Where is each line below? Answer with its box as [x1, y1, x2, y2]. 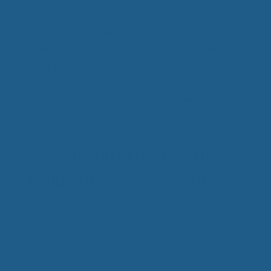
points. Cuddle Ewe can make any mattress [27, 92, 226, 106]
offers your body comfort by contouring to [27, 58, 226, 72]
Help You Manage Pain [27, 168, 206, 190]
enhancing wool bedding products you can [27, 7, 225, 21]
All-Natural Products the [27, 142, 220, 165]
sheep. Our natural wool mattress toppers [27, 41, 223, 55]
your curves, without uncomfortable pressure [27, 75, 241, 89]
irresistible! [27, 109, 81, 123]
